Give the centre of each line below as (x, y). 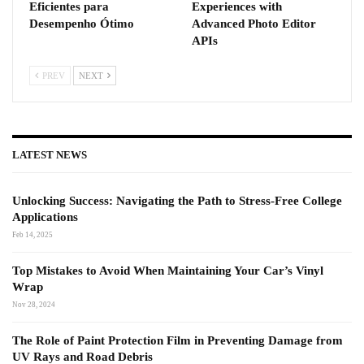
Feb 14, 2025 (32, 235)
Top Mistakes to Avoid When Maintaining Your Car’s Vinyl (168, 271)
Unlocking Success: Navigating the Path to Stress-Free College (177, 201)
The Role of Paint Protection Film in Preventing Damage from (178, 341)
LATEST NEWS (50, 154)
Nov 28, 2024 (34, 305)
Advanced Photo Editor (254, 23)
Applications (45, 217)
